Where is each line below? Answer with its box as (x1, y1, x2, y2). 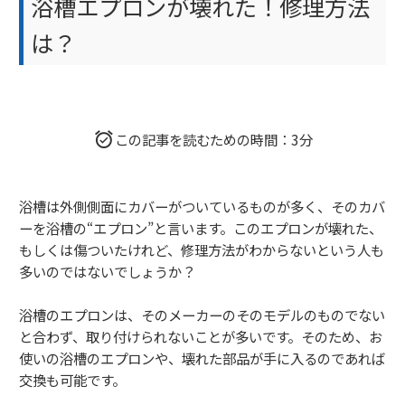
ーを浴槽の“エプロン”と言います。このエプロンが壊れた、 (19, 217, 382, 238)
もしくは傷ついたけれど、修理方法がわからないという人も (19, 239, 384, 259)
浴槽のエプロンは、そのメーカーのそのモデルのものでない (19, 304, 385, 325)
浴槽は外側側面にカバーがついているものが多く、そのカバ (19, 195, 385, 216)
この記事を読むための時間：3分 (114, 128, 313, 149)
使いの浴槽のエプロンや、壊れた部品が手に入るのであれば (19, 347, 385, 368)
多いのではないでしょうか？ (19, 260, 195, 281)
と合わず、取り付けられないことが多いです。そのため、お (19, 325, 382, 346)
